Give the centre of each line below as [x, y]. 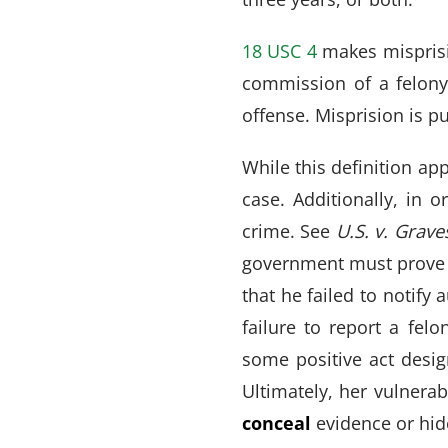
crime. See [289, 230]
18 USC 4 [279, 50]
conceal [276, 422]
